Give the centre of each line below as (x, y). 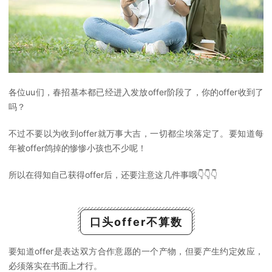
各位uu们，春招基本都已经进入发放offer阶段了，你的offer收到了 (136, 92)
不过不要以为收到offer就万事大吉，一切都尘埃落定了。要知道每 (136, 133)
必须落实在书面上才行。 (55, 266)
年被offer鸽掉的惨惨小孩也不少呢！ (77, 148)
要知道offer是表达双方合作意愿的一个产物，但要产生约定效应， (136, 251)
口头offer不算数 (136, 222)
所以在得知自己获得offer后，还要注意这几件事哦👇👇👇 (113, 175)
